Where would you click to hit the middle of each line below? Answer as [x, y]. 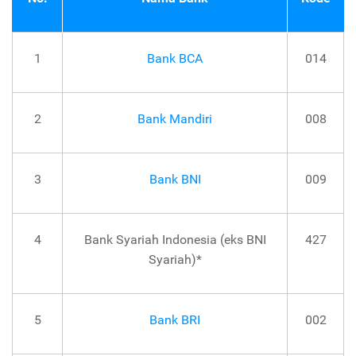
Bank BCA [175, 59]
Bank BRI [175, 320]
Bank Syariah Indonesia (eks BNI [175, 240]
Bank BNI [175, 180]
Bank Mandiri [175, 119]
